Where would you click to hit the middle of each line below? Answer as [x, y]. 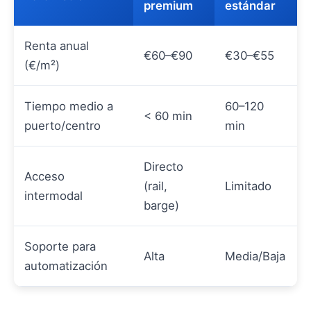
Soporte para [60, 246]
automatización [66, 266]
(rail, [155, 186]
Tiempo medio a [69, 106]
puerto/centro [62, 126]
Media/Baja [255, 256]
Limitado [248, 186]
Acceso [44, 176]
